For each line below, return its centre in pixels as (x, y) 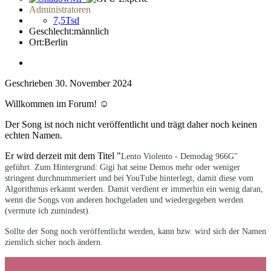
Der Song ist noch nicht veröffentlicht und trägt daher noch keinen (131, 124)
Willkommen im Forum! (52, 103)
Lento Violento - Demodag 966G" (179, 156)
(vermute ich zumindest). (48, 211)
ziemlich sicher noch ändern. (54, 242)
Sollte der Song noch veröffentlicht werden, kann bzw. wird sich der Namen (135, 231)
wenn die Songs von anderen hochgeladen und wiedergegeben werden (124, 200)
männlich (91, 31)
